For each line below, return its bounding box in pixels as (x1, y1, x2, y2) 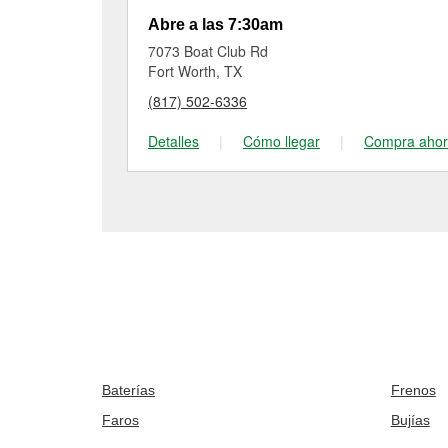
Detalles (148, 131, 199, 151)
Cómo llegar (243, 131, 320, 151)
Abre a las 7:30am (148, 16, 283, 33)
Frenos (390, 382, 436, 398)
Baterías (102, 382, 155, 398)
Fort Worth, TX (148, 61, 242, 81)
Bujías (390, 412, 430, 428)
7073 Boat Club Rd (148, 41, 268, 61)
